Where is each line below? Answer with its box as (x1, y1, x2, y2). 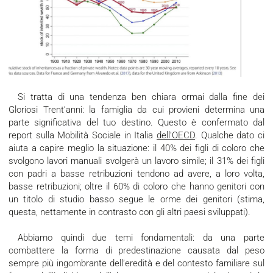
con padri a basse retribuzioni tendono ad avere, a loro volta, (9, 168, 264, 180)
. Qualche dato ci (195, 130, 264, 141)
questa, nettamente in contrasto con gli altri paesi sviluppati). (9, 207, 253, 218)
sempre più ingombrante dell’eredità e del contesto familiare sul (9, 258, 264, 269)
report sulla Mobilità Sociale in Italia (9, 130, 157, 141)
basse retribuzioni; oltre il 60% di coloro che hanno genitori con (9, 181, 264, 193)
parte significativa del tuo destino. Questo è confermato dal (9, 117, 264, 129)
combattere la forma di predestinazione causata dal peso (9, 245, 264, 257)
